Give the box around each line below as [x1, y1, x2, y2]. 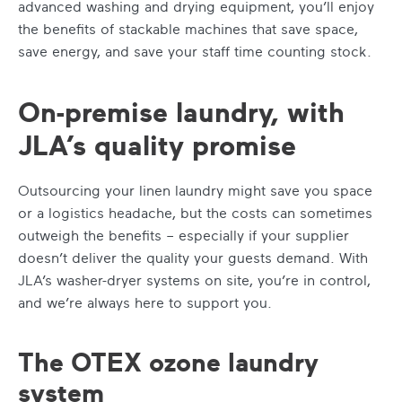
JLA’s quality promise [18, 127, 296, 162]
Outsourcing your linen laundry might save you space [18, 180, 372, 199]
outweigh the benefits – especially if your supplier [18, 225, 349, 244]
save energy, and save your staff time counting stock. [18, 41, 371, 60]
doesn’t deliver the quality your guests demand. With [18, 248, 368, 267]
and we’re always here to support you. [18, 293, 272, 311]
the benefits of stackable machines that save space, [18, 19, 358, 38]
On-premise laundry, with [18, 93, 345, 128]
